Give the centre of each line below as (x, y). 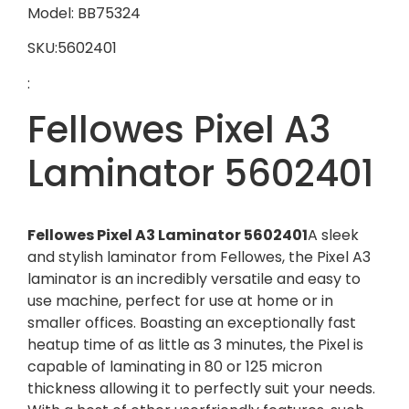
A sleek (333, 236)
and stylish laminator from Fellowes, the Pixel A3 (199, 257)
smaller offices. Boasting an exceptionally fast (192, 323)
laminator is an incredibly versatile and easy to (194, 279)
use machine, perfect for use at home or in (180, 301)
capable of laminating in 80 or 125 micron (175, 367)
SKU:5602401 (72, 48)
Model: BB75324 (84, 13)
